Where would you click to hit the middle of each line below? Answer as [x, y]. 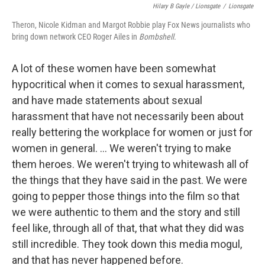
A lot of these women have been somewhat [114, 69]
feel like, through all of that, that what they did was [128, 228]
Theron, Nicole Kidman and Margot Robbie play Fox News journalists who [131, 25]
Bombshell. [158, 37]
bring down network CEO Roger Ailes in [75, 37]
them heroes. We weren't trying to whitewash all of [130, 164]
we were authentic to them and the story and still [126, 212]
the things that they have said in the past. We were [130, 180]
